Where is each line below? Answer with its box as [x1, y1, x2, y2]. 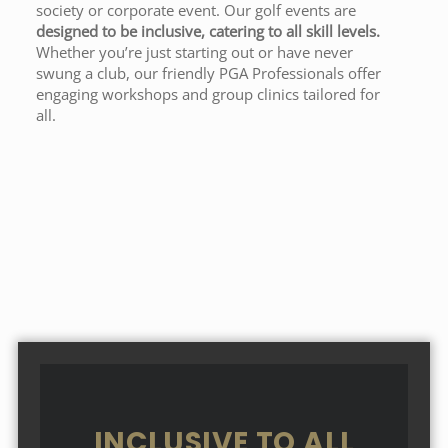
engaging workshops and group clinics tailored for [36, 84, 380, 104]
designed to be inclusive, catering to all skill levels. [36, 21, 380, 41]
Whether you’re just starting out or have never [36, 42, 353, 62]
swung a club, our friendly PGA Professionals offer [36, 63, 381, 83]
